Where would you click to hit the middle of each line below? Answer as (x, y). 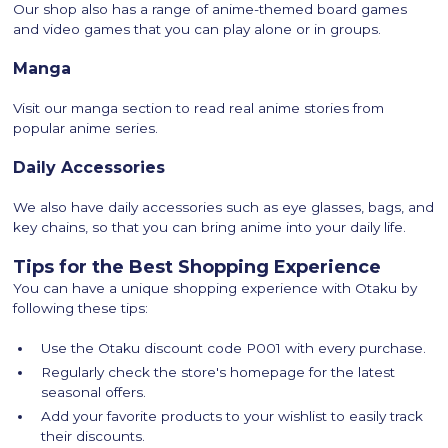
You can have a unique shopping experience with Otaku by (215, 288)
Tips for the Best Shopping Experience (197, 267)
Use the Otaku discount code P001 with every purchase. (234, 348)
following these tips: (81, 308)
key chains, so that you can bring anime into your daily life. (210, 227)
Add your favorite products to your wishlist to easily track (232, 416)
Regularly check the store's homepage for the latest (218, 372)
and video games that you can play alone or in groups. (197, 29)
